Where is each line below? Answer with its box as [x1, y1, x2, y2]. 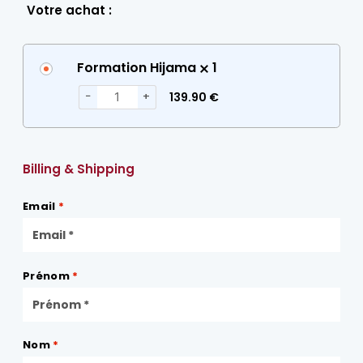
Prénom [23, 267, 73, 284]
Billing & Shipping [23, 160, 135, 178]
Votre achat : [27, 2, 112, 19]
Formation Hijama [76, 58, 196, 78]
